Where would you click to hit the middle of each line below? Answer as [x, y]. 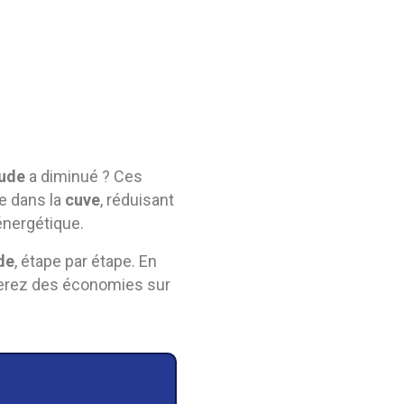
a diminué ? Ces [84, 176]
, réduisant [137, 200]
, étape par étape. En [86, 261]
